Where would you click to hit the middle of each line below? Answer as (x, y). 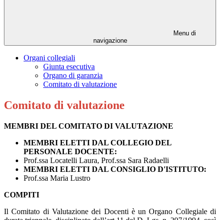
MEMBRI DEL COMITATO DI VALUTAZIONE (89, 126)
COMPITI (23, 195)
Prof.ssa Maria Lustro (57, 178)
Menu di (184, 33)
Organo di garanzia (73, 76)
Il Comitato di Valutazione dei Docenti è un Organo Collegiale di (110, 212)
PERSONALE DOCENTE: (70, 152)
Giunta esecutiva (69, 67)
